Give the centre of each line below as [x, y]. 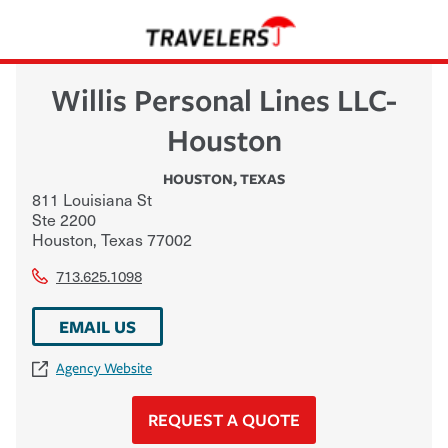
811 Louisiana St [92, 198]
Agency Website [104, 368]
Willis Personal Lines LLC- [224, 99]
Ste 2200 [64, 218]
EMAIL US [97, 326]
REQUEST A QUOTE [224, 419]
